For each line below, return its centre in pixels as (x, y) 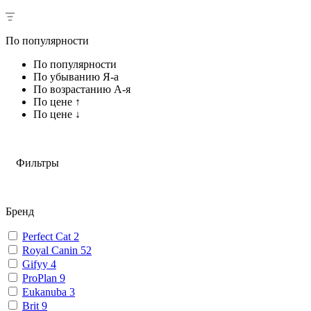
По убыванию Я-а (76, 76)
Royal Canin (51, 250)
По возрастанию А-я (82, 89)
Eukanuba (46, 292)
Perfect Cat (48, 236)
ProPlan (41, 278)
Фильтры (37, 162)
